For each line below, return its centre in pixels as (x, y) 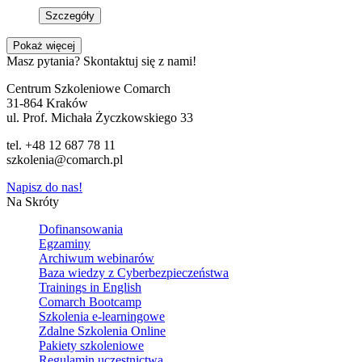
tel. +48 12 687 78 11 (61, 145)
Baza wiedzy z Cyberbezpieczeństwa (134, 272)
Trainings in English (90, 287)
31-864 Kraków (47, 103)
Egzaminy (65, 243)
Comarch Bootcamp (90, 301)
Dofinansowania (81, 229)
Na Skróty (33, 201)
